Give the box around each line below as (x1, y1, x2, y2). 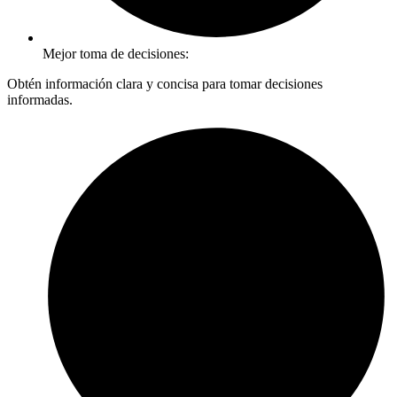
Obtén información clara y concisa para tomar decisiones (7, 75, 323, 91)
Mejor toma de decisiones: (43, 45, 189, 61)
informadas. (7, 91, 73, 107)
